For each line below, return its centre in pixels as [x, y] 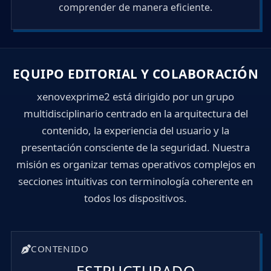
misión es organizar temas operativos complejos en [135, 165]
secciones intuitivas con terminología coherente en [135, 181]
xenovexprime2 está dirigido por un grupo [135, 97]
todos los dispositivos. [135, 198]
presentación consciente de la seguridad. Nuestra [135, 148]
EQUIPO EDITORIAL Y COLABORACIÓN [135, 74]
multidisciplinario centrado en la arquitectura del [135, 114]
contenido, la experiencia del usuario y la [135, 131]
